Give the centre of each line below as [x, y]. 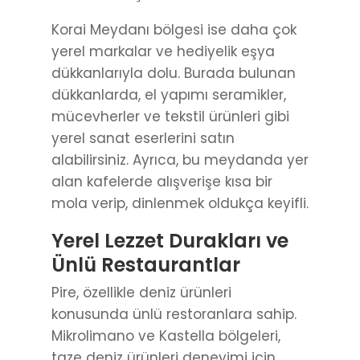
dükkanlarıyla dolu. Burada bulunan [174, 74]
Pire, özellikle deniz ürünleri [141, 293]
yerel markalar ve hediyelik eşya [163, 52]
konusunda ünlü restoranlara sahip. [174, 315]
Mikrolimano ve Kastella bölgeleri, [166, 336]
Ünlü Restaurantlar [146, 265]
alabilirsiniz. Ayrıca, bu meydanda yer [180, 160]
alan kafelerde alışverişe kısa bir [162, 182]
